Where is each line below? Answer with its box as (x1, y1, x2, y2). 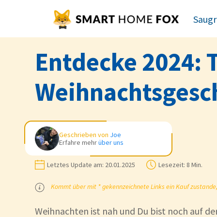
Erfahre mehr (59, 138, 98, 147)
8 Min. (185, 160, 202, 169)
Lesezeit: (158, 160, 185, 169)
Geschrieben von (59, 130, 110, 139)
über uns (98, 138, 124, 147)
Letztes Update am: (47, 160, 104, 169)
